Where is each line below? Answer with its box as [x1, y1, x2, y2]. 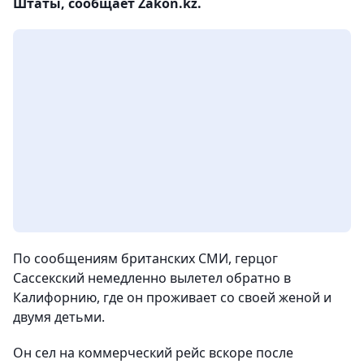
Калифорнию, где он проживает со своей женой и [13, 288, 331, 306]
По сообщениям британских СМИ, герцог [13, 249, 278, 267]
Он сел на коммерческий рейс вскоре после [13, 344, 293, 362]
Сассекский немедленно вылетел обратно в [13, 269, 291, 287]
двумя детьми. [13, 308, 105, 326]
